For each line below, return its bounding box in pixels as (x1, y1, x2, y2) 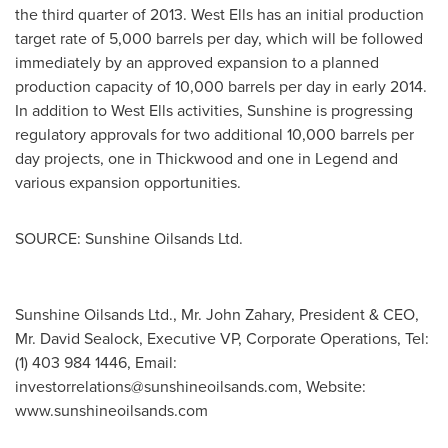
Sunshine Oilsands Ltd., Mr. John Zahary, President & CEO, (15, 303, 419, 325)
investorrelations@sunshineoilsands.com (15, 375, 298, 397)
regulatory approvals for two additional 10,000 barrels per (15, 123, 414, 145)
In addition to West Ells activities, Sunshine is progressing (15, 99, 413, 121)
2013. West (150, 3, 225, 25)
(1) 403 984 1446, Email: (15, 351, 177, 373)
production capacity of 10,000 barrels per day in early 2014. (15, 75, 427, 97)
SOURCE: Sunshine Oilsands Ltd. (15, 227, 243, 249)
